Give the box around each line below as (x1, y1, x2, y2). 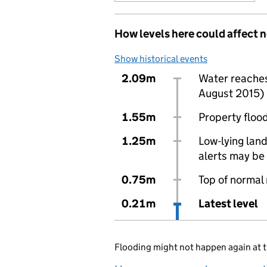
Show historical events (114, 53, 207, 64)
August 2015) (198, 86, 264, 100)
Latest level (198, 197, 258, 210)
